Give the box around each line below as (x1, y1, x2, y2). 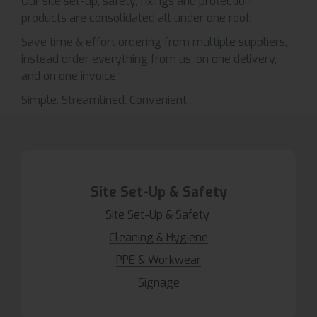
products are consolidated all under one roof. (21, 10, 252, 25)
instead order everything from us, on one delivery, (21, 51, 277, 67)
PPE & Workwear (116, 252, 201, 267)
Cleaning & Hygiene (109, 229, 208, 245)
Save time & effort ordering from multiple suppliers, (21, 34, 287, 50)
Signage (137, 275, 180, 290)
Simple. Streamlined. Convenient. (21, 92, 189, 108)
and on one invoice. (21, 68, 118, 83)
